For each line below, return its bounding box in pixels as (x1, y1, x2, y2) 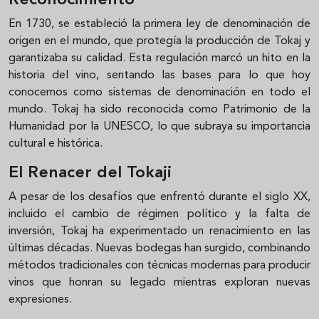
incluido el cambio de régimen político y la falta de (9, 208, 310, 220)
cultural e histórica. (9, 137, 103, 150)
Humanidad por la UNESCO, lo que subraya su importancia (9, 120, 310, 132)
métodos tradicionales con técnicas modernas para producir (9, 259, 310, 271)
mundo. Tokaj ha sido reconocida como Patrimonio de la (9, 103, 310, 115)
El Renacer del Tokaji (9, 164, 172, 182)
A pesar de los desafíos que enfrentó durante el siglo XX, (9, 191, 310, 203)
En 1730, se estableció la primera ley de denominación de (9, 18, 310, 30)
